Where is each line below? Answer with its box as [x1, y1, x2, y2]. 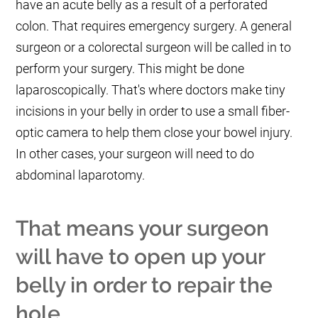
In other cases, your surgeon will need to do [16, 146, 255, 162]
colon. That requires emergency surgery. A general [16, 18, 292, 34]
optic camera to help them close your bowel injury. [16, 125, 293, 141]
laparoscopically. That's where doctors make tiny [16, 82, 286, 98]
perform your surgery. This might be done [16, 61, 245, 77]
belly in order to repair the [16, 273, 273, 298]
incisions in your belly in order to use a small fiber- [16, 104, 290, 119]
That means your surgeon [16, 216, 270, 241]
